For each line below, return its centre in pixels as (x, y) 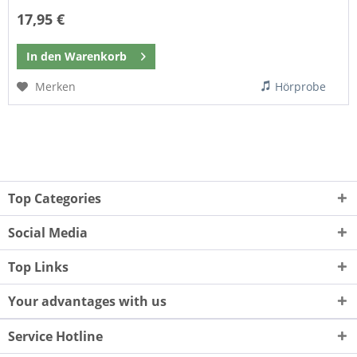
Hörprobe (301, 87)
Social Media (48, 233)
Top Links (38, 267)
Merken (56, 87)
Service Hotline (55, 337)
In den (44, 57)
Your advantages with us (87, 302)
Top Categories (55, 199)
